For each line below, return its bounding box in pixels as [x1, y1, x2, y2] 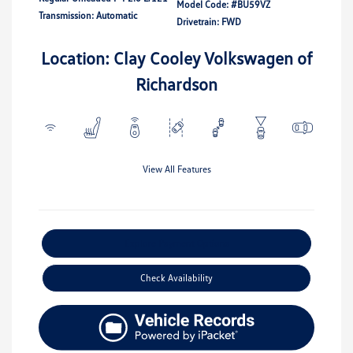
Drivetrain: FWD [176, 15, 241, 28]
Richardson [136, 72, 217, 95]
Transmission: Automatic [39, 9, 138, 21]
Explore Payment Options [124, 236, 229, 249]
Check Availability [140, 271, 213, 284]
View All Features [142, 162, 211, 175]
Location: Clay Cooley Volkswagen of [40, 46, 313, 69]
